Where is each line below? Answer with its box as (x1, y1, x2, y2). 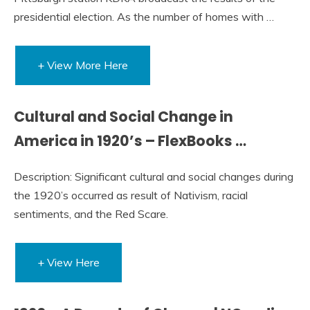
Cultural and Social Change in (14, 106, 233, 127)
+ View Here (37, 255, 100, 269)
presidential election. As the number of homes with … (14, 9, 274, 24)
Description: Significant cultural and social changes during (14, 169, 293, 183)
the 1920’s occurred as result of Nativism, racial (14, 188, 248, 202)
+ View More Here (37, 57, 128, 72)
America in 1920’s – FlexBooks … (14, 130, 246, 151)
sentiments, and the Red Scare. (14, 206, 168, 221)
